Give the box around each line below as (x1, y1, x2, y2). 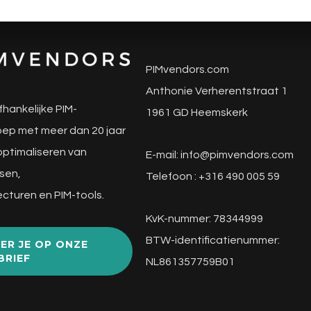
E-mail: (145, 149, 180, 160)
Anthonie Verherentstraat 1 (145, 85, 287, 96)
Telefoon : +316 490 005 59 (145, 171, 280, 182)
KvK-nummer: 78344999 (145, 213, 263, 224)
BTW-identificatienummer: (145, 235, 280, 246)
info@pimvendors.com (180, 149, 294, 160)
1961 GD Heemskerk (145, 107, 248, 118)
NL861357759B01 (145, 256, 235, 267)
